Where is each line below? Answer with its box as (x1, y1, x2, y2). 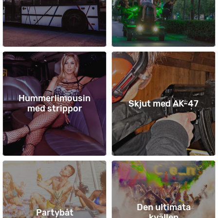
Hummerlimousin (18, 93, 91, 104)
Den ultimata (136, 202, 191, 213)
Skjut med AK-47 (128, 98, 199, 109)
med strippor (27, 103, 82, 114)
